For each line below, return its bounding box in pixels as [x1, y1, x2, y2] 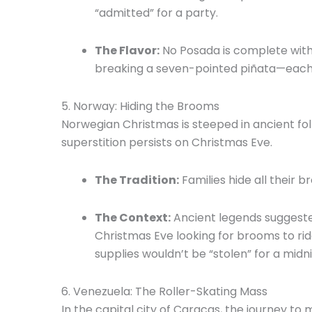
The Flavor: [95, 42, 159, 58]
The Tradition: [95, 171, 179, 188]
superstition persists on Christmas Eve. [61, 134, 275, 150]
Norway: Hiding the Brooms [73, 97, 219, 114]
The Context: [95, 209, 171, 226]
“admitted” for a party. [95, 4, 218, 21]
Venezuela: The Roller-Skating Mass [73, 283, 267, 299]
